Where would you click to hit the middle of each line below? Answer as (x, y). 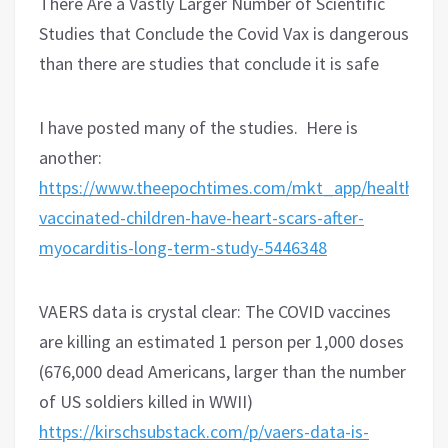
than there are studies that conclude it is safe (209, 63)
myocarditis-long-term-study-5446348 (183, 247)
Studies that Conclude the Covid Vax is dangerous (224, 33)
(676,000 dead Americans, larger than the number (222, 371)
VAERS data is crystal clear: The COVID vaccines (215, 311)
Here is (332, 127)
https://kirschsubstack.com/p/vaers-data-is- (204, 431)
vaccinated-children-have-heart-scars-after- (201, 217)
